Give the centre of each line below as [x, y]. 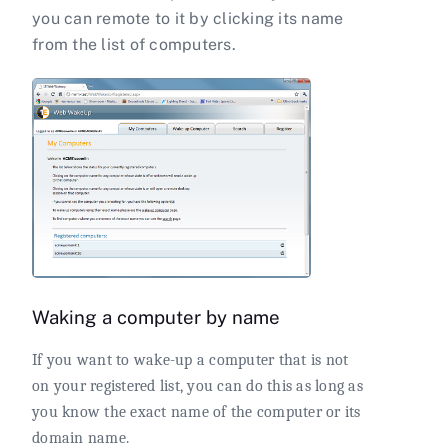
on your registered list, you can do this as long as [197, 385]
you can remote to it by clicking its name [188, 19]
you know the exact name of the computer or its [196, 411]
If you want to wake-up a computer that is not [190, 359]
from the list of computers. [134, 45]
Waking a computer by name [156, 317]
